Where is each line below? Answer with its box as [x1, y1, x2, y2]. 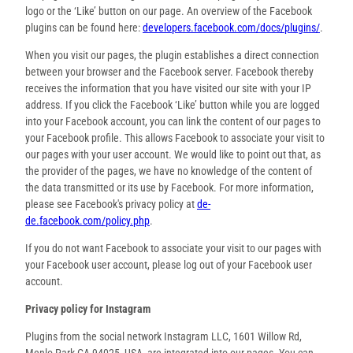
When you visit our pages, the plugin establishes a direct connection [25, 48, 319, 61]
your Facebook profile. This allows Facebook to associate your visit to [25, 131, 325, 144]
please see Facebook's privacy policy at [25, 197, 197, 210]
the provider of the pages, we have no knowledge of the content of [25, 164, 312, 177]
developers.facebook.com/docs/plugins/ [143, 20, 320, 34]
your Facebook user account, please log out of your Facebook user [25, 258, 312, 271]
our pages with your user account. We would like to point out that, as [25, 147, 321, 161]
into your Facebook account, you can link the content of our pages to [25, 114, 321, 128]
